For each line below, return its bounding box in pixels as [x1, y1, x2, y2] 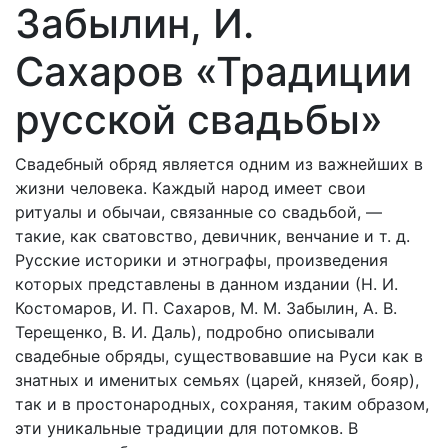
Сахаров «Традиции [15, 47, 412, 96]
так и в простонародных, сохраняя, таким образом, [15, 394, 429, 414]
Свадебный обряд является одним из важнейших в [15, 154, 423, 174]
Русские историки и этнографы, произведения [15, 250, 388, 270]
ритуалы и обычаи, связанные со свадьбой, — [15, 202, 382, 222]
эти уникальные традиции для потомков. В [15, 418, 358, 438]
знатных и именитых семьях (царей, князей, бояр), [15, 370, 419, 390]
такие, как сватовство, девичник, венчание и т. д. [15, 226, 410, 246]
